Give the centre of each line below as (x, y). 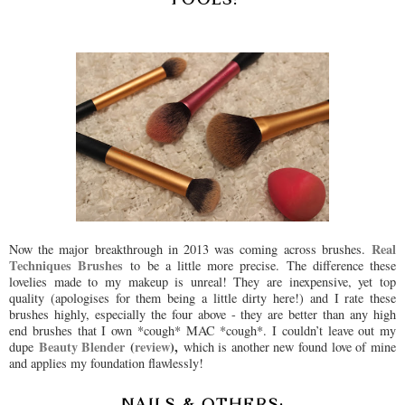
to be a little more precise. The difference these (260, 265)
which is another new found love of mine (290, 346)
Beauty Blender (82, 346)
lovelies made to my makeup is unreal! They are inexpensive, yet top (202, 281)
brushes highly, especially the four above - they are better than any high (202, 314)
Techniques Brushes (66, 265)
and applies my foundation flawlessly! (108, 363)
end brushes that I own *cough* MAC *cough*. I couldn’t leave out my (202, 330)
